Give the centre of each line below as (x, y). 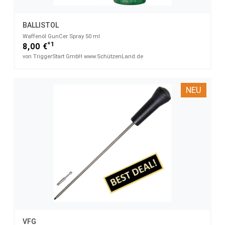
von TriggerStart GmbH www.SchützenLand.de (83, 56)
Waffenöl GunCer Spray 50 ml (61, 36)
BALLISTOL (41, 25)
